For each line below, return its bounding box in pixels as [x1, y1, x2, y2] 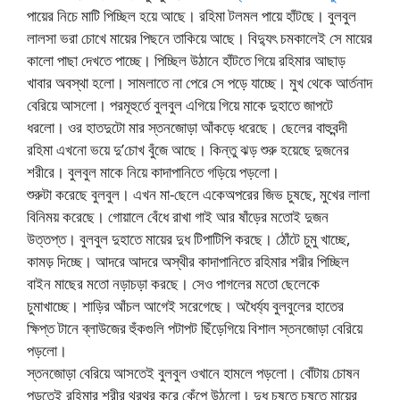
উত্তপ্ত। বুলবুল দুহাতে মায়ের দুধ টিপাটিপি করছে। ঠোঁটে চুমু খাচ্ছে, [27, 229, 350, 250]
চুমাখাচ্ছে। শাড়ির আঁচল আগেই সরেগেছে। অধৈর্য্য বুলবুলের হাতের [27, 296, 344, 317]
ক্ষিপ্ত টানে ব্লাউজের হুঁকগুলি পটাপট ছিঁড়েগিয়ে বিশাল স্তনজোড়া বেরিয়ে [27, 318, 362, 339]
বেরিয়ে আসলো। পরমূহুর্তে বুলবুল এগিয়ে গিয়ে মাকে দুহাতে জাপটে [27, 95, 333, 116]
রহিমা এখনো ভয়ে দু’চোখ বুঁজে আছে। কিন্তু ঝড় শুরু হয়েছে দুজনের [27, 139, 349, 161]
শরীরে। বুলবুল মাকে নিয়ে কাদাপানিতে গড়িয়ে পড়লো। [27, 162, 279, 183]
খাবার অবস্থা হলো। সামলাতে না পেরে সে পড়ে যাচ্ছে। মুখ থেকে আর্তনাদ [27, 72, 372, 94]
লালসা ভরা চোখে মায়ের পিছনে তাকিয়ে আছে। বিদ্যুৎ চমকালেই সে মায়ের [27, 28, 372, 49]
